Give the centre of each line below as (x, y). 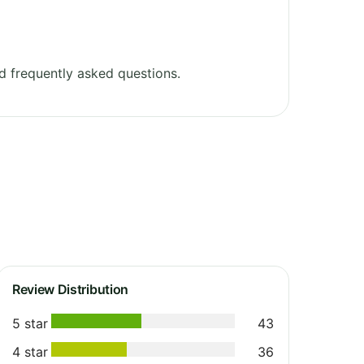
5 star (30, 323)
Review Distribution (70, 289)
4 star (30, 351)
